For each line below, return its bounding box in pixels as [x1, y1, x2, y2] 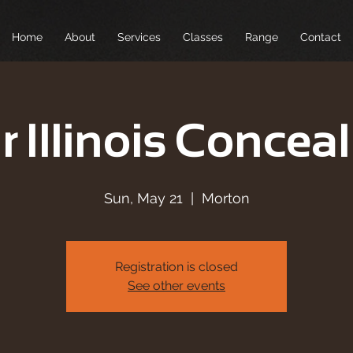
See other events [128, 278, 225, 293]
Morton [201, 190, 250, 206]
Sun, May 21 [103, 190, 183, 206]
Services [117, 31, 161, 43]
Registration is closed [115, 259, 238, 274]
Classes [183, 31, 223, 43]
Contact [300, 31, 341, 43]
